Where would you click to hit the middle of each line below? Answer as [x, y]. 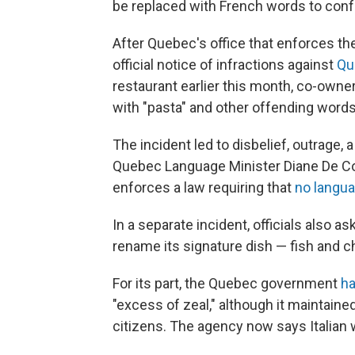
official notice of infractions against [225, 64]
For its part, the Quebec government [227, 283]
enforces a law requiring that [204, 187]
